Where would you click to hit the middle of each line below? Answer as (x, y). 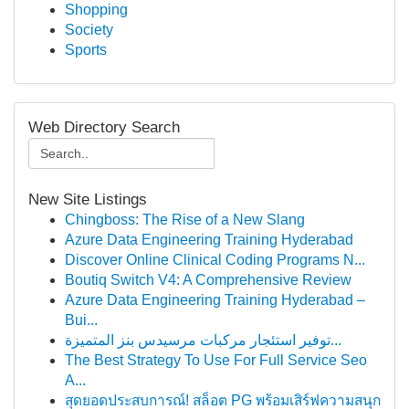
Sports (86, 50)
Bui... (81, 320)
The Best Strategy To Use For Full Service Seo (216, 360)
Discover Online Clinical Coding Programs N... (215, 260)
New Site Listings (88, 199)
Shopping (96, 10)
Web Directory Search (104, 127)
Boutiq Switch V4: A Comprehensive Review (208, 280)
